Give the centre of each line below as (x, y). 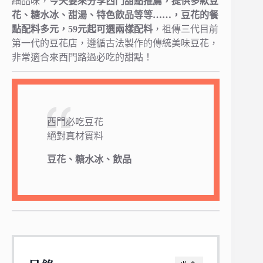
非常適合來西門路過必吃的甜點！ (82, 57)
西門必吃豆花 (75, 122)
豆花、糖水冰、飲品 (89, 159)
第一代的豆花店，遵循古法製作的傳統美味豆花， (115, 43)
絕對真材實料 (75, 136)
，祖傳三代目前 (186, 29)
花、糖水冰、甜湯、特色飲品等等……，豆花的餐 (115, 15)
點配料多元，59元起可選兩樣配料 (82, 29)
